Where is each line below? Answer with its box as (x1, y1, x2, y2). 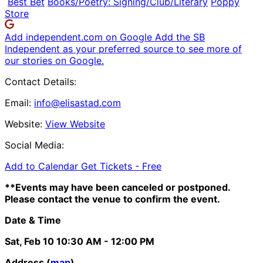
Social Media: (5, 139, 64, 151)
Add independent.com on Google (5, 31, 155, 43)
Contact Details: (5, 75, 76, 87)
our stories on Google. (5, 54, 104, 66)
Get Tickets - (81, 160, 142, 172)
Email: (5, 96, 31, 109)
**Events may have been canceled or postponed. (5, 181, 230, 193)
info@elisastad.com (34, 96, 121, 109)
